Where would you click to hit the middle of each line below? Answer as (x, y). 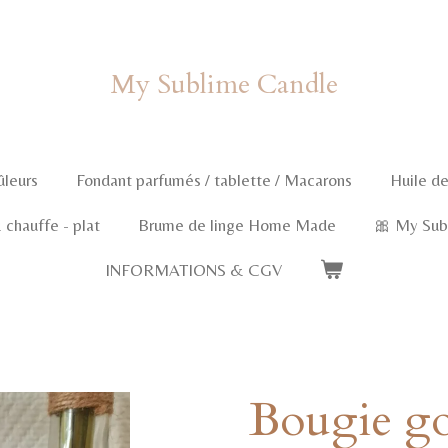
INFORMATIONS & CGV (193, 269)
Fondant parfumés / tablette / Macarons (214, 179)
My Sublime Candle (224, 84)
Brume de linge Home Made (237, 224)
